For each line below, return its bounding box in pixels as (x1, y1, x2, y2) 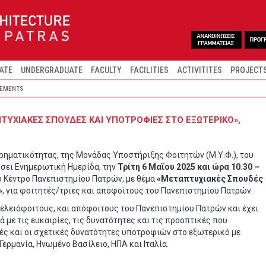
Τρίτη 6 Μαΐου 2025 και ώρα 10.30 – (118, 162, 259, 172)
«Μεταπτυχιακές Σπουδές (156, 174, 263, 183)
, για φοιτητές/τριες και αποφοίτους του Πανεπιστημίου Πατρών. (2, 186, 253, 195)
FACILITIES (130, 65, 169, 75)
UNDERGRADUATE (21, 65, 83, 75)
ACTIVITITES (177, 65, 222, 75)
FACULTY (91, 65, 122, 75)
